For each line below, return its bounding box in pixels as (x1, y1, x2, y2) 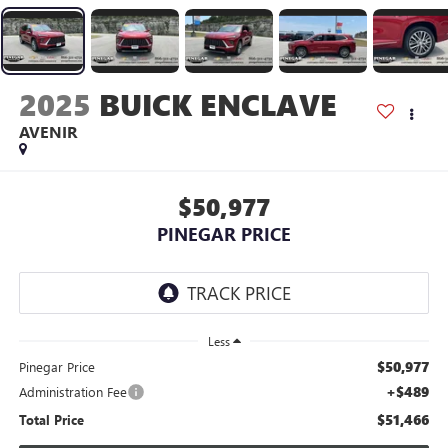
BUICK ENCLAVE (98, 83, 337, 124)
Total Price (18, 411, 84, 429)
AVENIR (18, 120, 77, 142)
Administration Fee (18, 383, 127, 401)
